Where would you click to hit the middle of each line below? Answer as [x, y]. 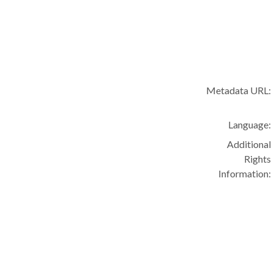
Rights [258, 159]
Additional [249, 144]
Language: [250, 124]
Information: [245, 173]
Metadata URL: [239, 90]
